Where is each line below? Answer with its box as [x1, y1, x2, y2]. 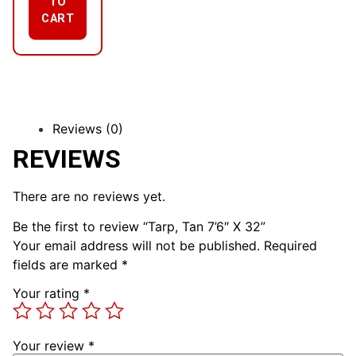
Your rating [13, 284, 83, 301]
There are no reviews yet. [13, 188, 165, 204]
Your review [13, 337, 88, 354]
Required [264, 237, 317, 253]
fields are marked [13, 256, 122, 273]
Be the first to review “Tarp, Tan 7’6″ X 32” [13, 218, 265, 234]
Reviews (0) [52, 120, 123, 137]
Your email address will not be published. [13, 237, 260, 253]
